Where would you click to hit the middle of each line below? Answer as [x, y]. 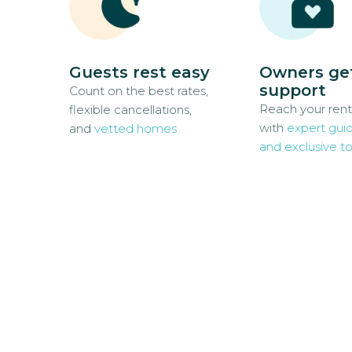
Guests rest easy [139, 73]
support [292, 91]
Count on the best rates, [139, 91]
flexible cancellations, [130, 110]
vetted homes [136, 129]
